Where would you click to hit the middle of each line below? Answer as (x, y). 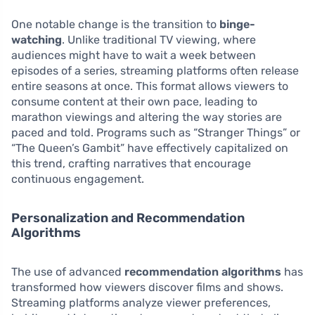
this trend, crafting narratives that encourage (131, 164)
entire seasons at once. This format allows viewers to (150, 86)
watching (37, 40)
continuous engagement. (78, 179)
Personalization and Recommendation (128, 218)
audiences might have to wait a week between (134, 56)
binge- (237, 25)
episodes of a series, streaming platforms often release (155, 71)
